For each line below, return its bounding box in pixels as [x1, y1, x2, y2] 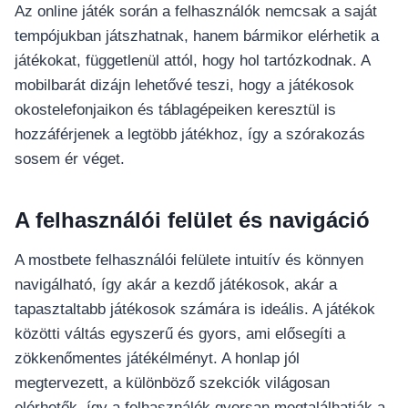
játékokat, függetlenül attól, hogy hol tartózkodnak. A [15, 52, 370, 70]
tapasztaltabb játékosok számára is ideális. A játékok [15, 301, 375, 319]
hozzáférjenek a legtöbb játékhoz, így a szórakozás [15, 126, 365, 144]
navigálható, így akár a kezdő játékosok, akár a [15, 276, 337, 294]
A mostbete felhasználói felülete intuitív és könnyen [15, 251, 363, 270]
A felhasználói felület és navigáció [15, 208, 370, 233]
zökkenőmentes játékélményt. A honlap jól [15, 350, 300, 368]
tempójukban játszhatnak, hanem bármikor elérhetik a [15, 27, 379, 46]
